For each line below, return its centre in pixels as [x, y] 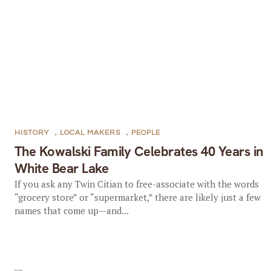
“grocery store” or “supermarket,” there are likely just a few [137, 197]
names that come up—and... [71, 211]
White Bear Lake [61, 168]
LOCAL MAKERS [90, 133]
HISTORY [31, 133]
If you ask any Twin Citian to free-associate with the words [136, 184]
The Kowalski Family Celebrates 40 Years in [139, 152]
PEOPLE [145, 133]
